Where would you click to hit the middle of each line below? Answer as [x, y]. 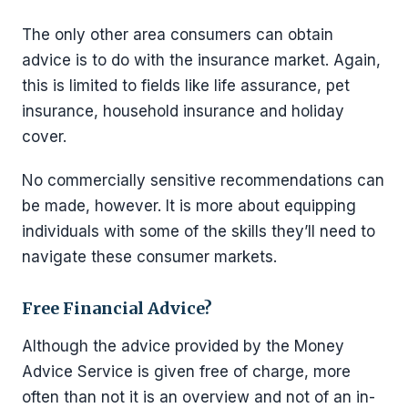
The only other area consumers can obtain [178, 35]
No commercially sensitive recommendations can [203, 181]
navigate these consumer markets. [149, 257]
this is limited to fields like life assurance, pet [186, 86]
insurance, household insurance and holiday [183, 112]
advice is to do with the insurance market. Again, [201, 61]
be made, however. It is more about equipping [189, 206]
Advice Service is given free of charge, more [186, 372]
